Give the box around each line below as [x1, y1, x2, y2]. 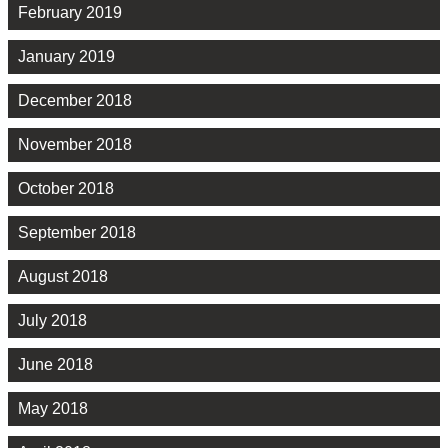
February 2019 [18, 4, 122, 22]
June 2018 [18, 356, 93, 374]
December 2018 [18, 92, 132, 110]
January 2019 [18, 48, 115, 66]
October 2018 [18, 180, 114, 198]
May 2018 [18, 400, 88, 418]
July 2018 [18, 312, 87, 330]
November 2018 [18, 136, 132, 154]
